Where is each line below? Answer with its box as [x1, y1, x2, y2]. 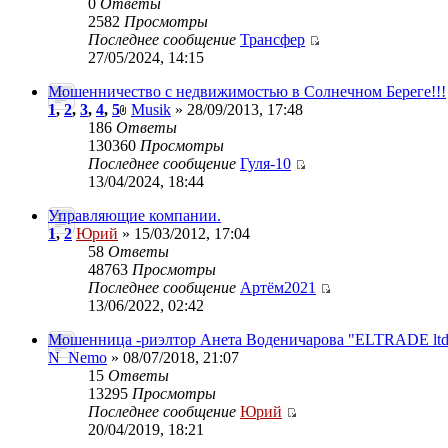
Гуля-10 [240, 155, 291, 172]
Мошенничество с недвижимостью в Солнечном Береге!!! [48, 83, 446, 100]
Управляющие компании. [48, 207, 221, 224]
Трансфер [240, 31, 305, 48]
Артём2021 [240, 279, 316, 296]
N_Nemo [48, 349, 107, 366]
